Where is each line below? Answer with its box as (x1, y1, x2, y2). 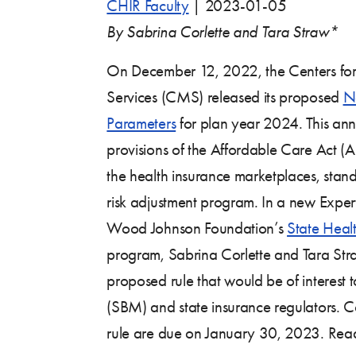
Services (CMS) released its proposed (106, 87, 343, 106)
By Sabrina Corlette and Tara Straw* (106, 21, 339, 41)
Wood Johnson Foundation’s (106, 218, 288, 238)
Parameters (106, 113, 176, 133)
